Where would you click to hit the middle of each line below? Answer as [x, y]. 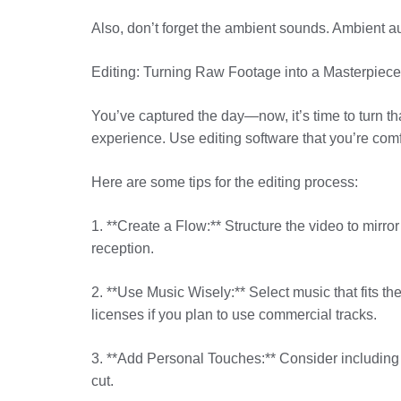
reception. [123, 248]
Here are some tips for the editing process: [225, 182]
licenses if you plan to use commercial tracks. [234, 315]
